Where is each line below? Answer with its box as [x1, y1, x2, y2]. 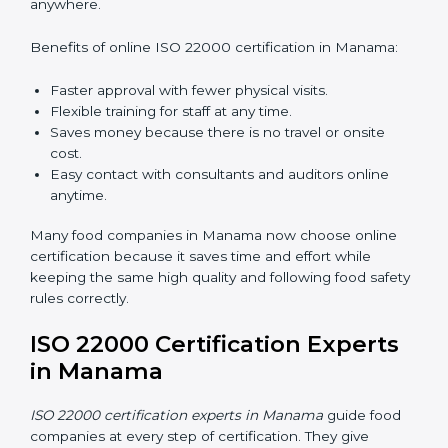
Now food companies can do [30, 107, 232, 124]
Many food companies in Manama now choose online [30, 422, 397, 439]
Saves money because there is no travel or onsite [50, 319, 385, 336]
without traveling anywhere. [30, 191, 218, 208]
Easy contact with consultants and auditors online [50, 361, 389, 378]
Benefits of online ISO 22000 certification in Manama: [30, 234, 398, 251]
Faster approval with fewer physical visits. [50, 277, 328, 294]
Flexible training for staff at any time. [50, 298, 292, 315]
